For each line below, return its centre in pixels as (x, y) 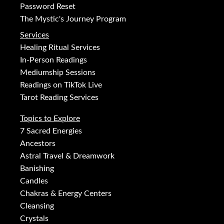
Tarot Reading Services (59, 98)
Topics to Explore (50, 119)
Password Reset (48, 7)
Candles (34, 181)
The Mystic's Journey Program (73, 19)
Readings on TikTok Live (61, 85)
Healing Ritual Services (60, 48)
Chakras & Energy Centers (66, 194)
